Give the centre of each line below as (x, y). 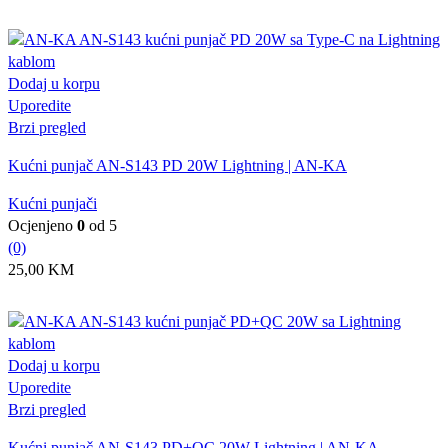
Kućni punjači (52, 203)
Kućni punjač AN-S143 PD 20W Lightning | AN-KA (177, 165)
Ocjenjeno (42, 225)
